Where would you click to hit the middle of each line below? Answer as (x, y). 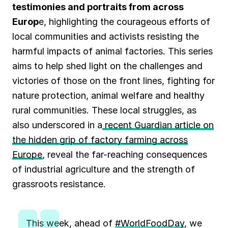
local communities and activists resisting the (106, 37)
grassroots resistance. (59, 184)
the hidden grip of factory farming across (100, 140)
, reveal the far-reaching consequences (125, 155)
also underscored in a (57, 125)
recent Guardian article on (158, 125)
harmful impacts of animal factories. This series (112, 51)
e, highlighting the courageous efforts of (124, 22)
